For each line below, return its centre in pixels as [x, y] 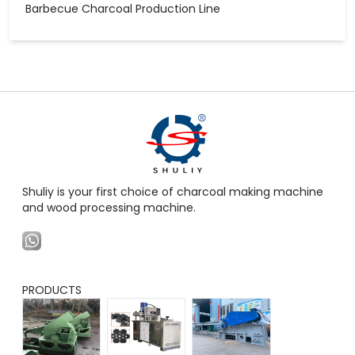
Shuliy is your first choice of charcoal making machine [173, 192]
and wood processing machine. [109, 208]
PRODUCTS [52, 290]
